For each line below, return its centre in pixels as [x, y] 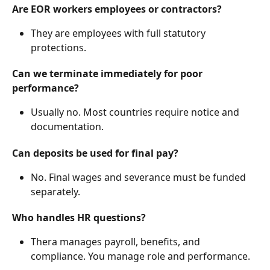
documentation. [67, 127]
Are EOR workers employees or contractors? [117, 9]
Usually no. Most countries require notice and [136, 112]
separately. [55, 191]
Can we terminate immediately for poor [108, 74]
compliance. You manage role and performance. [140, 256]
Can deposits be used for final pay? [95, 153]
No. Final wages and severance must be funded [140, 177]
